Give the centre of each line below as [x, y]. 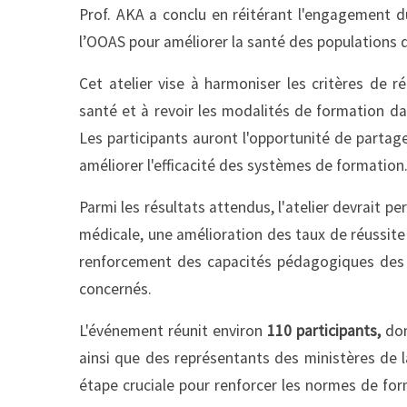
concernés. [115, 288]
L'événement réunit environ [173, 330]
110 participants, [323, 330]
